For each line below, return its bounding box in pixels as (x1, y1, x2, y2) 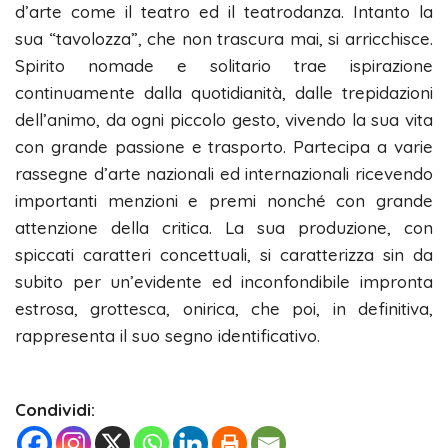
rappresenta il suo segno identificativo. (15, 325, 320, 347)
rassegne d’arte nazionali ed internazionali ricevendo (15, 163, 433, 185)
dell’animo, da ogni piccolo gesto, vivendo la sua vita (15, 109, 433, 131)
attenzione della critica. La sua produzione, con (15, 217, 433, 239)
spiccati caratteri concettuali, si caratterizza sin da (15, 244, 433, 266)
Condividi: (15, 399, 95, 421)
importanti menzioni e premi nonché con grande (15, 190, 433, 212)
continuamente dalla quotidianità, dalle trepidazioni (15, 82, 433, 104)
